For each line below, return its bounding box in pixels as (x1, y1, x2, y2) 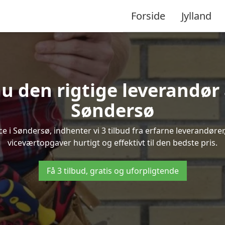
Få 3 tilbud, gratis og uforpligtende (46, 165, 179, 176)
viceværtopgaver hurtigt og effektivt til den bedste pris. (8, 137, 217, 148)
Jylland (181, 9, 211, 23)
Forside (131, 9, 165, 23)
